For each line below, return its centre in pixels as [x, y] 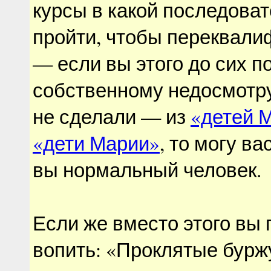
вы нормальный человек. [147, 169]
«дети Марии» [96, 143]
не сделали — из [112, 116]
